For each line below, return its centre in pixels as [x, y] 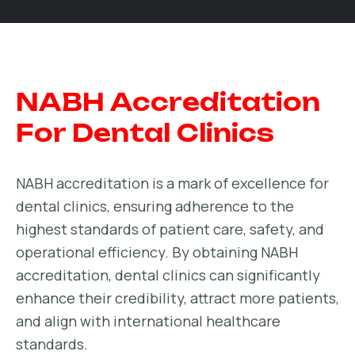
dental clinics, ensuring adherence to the [155, 206]
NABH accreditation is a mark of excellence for [172, 183]
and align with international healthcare [148, 321]
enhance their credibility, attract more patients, [177, 298]
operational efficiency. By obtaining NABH [157, 252]
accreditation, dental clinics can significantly [168, 275]
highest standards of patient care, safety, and [170, 229]
